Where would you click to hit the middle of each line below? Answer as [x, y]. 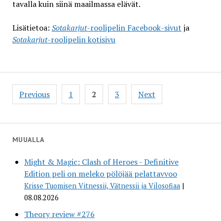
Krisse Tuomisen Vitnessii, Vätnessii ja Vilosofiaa [102, 186]
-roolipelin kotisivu [81, 40]
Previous [34, 94]
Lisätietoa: [32, 28]
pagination [38, 102]
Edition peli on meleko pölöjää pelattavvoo [100, 174]
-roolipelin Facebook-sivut [134, 28]
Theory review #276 [59, 214]
